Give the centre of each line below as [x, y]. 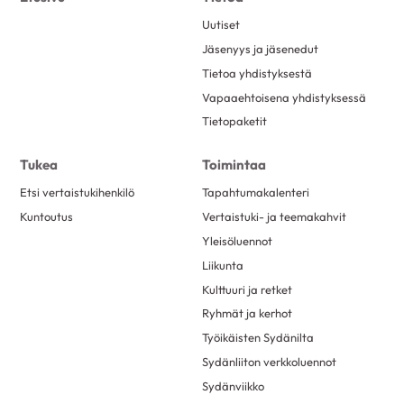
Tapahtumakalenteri [256, 192]
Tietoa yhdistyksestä [257, 73]
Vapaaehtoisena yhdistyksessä [284, 97]
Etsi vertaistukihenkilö [78, 192]
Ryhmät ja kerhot [247, 313]
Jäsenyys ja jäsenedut [260, 48]
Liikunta [223, 265]
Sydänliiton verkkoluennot [269, 362]
